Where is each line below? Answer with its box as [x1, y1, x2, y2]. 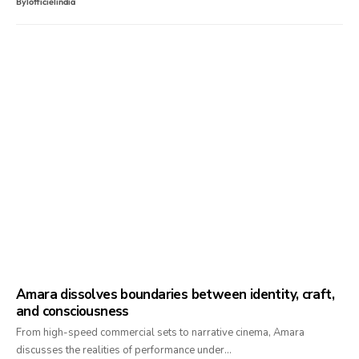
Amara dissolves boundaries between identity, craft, [16, 284, 335, 304]
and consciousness [16, 301, 129, 321]
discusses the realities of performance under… [16, 342, 232, 357]
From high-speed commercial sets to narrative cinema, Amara [16, 325, 305, 340]
